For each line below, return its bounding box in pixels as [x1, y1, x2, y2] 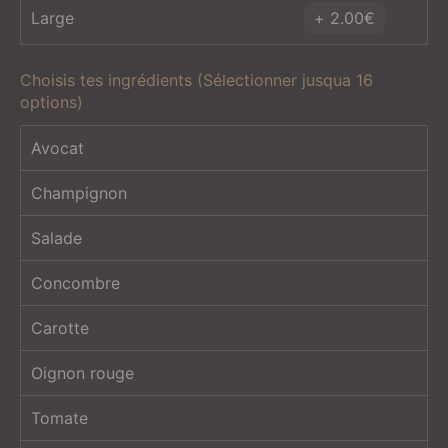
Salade [31, 228, 82, 248]
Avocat [31, 138, 84, 158]
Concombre [31, 273, 120, 293]
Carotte [31, 318, 89, 338]
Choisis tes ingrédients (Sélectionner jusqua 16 [20, 70, 373, 90]
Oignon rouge [31, 363, 134, 383]
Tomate [31, 408, 88, 428]
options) [20, 92, 83, 112]
